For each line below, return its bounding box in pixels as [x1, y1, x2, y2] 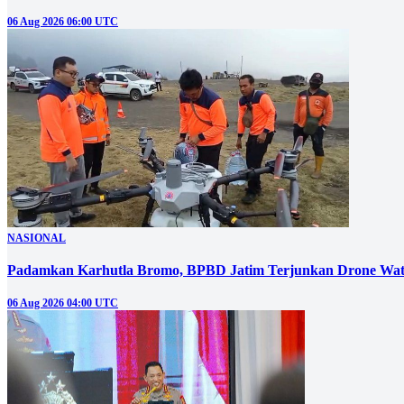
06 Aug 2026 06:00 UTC [7, 15, 118, 29]
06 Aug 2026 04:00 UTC [7, 296, 118, 309]
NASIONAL [7, 231, 66, 244]
